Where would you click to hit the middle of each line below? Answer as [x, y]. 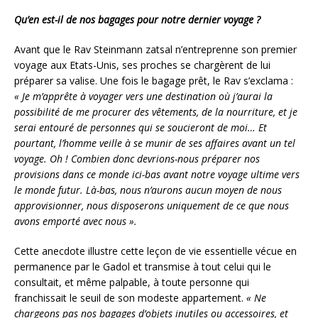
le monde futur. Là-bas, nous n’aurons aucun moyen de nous [148, 190]
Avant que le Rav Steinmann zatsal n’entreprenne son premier [155, 49]
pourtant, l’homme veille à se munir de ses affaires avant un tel [155, 143]
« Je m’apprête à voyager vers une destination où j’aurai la [143, 96]
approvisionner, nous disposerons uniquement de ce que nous [152, 205]
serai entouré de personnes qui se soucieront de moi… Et [141, 127]
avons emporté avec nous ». [76, 221]
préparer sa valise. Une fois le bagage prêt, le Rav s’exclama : [154, 80]
